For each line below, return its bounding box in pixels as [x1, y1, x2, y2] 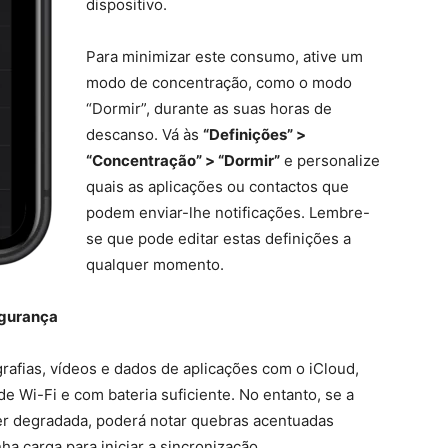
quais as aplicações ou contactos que [86, 177, 349, 196]
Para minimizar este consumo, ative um [86, 47, 363, 66]
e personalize [280, 151, 380, 170]
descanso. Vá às [86, 125, 203, 144]
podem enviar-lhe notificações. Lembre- [86, 203, 370, 222]
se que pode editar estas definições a [86, 229, 351, 248]
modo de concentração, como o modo [86, 73, 352, 92]
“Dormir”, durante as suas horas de [86, 99, 332, 118]
